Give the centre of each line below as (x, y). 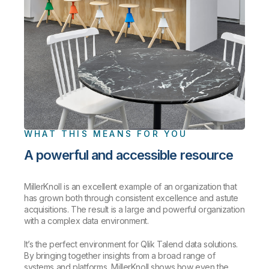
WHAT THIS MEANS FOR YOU (106, 134)
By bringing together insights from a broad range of (120, 255)
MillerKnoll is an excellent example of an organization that (131, 186)
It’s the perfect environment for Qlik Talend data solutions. (131, 244)
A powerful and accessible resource (129, 155)
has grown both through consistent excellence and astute (131, 198)
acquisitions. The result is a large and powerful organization (134, 209)
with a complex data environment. (86, 221)
